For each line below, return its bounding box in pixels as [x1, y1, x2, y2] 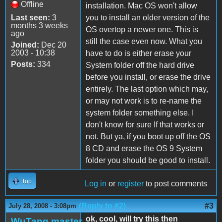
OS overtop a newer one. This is [86, 25, 198, 34]
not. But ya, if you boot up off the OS [86, 132, 211, 141]
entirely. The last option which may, [86, 84, 208, 93]
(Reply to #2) [79, 201, 126, 210]
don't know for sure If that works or [86, 120, 204, 129]
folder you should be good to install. [86, 156, 210, 165]
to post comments [144, 179, 207, 188]
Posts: [11, 59, 35, 68]
